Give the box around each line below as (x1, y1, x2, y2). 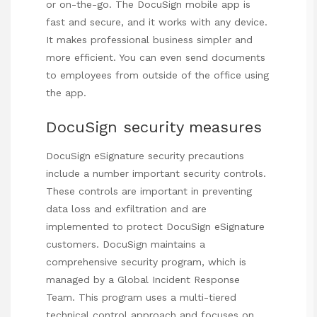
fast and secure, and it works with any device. (46, 16, 267, 28)
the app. (46, 87, 86, 99)
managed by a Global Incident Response (46, 274, 240, 286)
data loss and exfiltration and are (46, 203, 207, 215)
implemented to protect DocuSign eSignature (46, 221, 265, 233)
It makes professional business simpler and (46, 34, 253, 46)
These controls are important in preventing (46, 185, 252, 197)
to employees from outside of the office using (46, 69, 269, 81)
